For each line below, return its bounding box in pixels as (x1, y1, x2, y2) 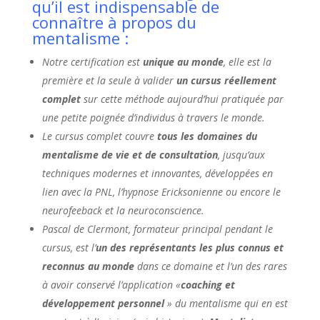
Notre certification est (41, 54, 143, 69)
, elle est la (223, 54, 271, 69)
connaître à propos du (31, 11, 196, 33)
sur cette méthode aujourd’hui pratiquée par (83, 91, 284, 106)
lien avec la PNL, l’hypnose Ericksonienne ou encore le (41, 184, 281, 199)
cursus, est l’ (41, 240, 96, 254)
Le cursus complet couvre (41, 129, 157, 143)
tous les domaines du (156, 129, 257, 143)
